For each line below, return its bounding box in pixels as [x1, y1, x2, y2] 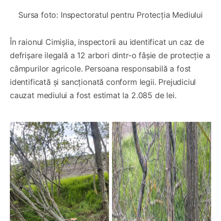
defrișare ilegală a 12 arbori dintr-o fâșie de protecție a [10, 50, 210, 60]
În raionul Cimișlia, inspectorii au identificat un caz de [10, 37, 204, 47]
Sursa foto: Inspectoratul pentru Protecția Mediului [18, 9, 203, 20]
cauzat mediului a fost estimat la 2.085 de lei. [10, 90, 177, 100]
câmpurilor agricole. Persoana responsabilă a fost [10, 63, 191, 74]
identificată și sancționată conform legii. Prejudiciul [10, 76, 196, 87]
